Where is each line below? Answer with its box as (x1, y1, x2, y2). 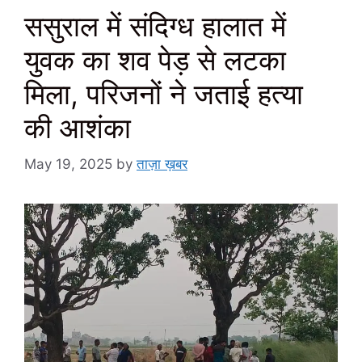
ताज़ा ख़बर (137, 155, 187, 172)
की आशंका (24, 111, 131, 145)
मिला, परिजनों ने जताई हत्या (24, 77, 303, 112)
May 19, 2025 (24, 155, 112, 172)
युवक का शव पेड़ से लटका (24, 43, 286, 78)
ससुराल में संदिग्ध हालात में (24, 9, 286, 44)
